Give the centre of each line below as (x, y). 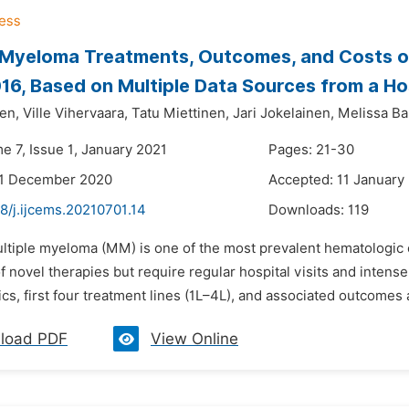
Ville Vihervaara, (75, 113)
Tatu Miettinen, (180, 113)
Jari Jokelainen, (283, 113)
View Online (194, 339)
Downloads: (308, 210)
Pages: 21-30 (311, 150)
